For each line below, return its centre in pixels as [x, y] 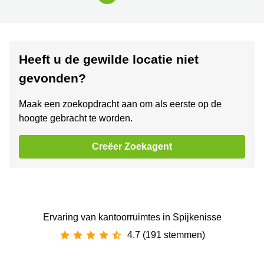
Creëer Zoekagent [132, 147]
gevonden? [52, 78]
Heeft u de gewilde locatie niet [109, 60]
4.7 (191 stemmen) [166, 235]
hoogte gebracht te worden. [76, 118]
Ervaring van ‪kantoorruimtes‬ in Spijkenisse [132, 217]
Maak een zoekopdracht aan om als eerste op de [120, 104]
